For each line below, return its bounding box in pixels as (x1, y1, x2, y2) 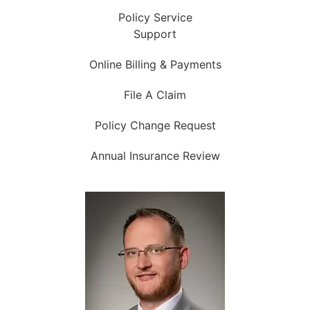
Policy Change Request (94, 118, 216, 132)
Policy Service (118, 10, 192, 24)
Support (134, 26, 176, 41)
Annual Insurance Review (90, 148, 220, 163)
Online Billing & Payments (89, 57, 221, 71)
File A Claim (124, 87, 186, 102)
